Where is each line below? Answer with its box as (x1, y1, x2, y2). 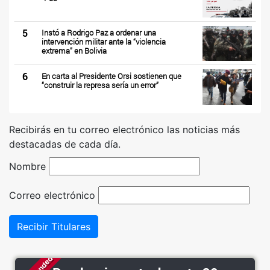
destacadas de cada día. (9, 137, 121, 150)
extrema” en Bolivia (41, 46, 107, 56)
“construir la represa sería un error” (41, 80, 159, 90)
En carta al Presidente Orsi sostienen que (41, 71, 181, 81)
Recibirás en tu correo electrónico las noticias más (9, 123, 240, 136)
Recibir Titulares (17, 220, 90, 233)
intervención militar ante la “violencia (41, 37, 166, 47)
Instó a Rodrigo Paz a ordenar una (41, 28, 156, 38)
